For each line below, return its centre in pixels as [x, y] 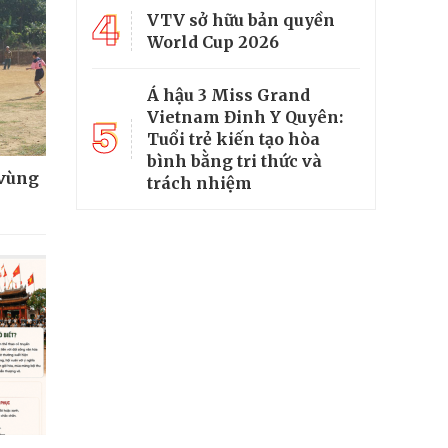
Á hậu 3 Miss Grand [228, 95]
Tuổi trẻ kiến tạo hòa [233, 139]
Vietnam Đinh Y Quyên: [245, 117]
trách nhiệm [199, 183]
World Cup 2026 [213, 42]
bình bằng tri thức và [234, 161]
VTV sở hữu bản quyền [241, 20]
